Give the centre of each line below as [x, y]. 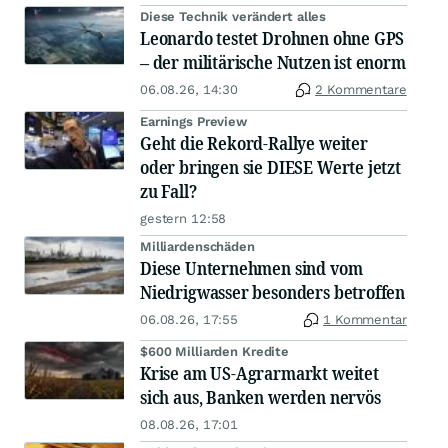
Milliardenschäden [197, 246]
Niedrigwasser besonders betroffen [273, 292]
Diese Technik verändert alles [233, 16]
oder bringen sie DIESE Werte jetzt [270, 167]
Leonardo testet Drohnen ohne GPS [272, 38]
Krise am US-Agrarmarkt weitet [259, 373]
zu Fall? [168, 191]
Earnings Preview [193, 121]
